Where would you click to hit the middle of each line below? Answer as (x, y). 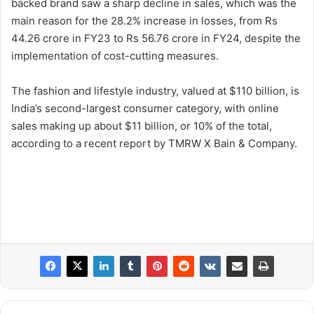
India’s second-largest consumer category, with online (145, 109)
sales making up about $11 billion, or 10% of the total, (142, 126)
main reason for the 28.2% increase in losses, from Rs (144, 21)
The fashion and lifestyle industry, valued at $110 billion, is (155, 91)
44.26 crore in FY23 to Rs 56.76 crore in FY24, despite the (156, 39)
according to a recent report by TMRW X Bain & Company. (154, 144)
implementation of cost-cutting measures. (115, 56)
